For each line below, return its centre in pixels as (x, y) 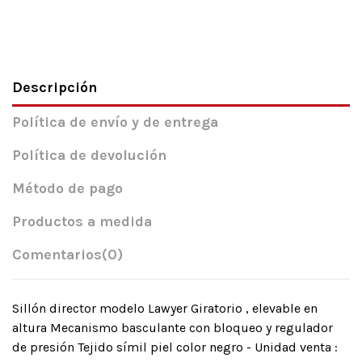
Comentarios (57, 255)
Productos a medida (82, 222)
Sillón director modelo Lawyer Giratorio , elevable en (165, 309)
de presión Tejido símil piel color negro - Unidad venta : (175, 347)
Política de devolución (89, 156)
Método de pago (67, 189)
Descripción (55, 87)
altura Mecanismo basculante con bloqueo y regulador (173, 328)
